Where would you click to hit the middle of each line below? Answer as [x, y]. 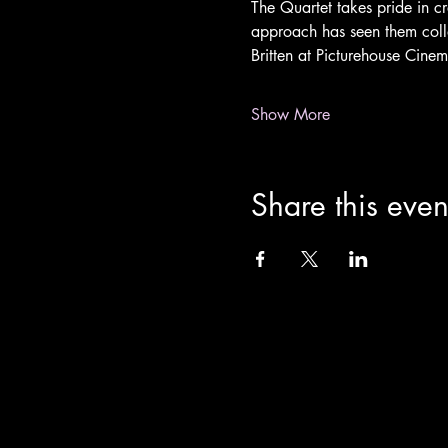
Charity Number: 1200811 [284, 388]
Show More [290, 114]
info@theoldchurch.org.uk [298, 359]
